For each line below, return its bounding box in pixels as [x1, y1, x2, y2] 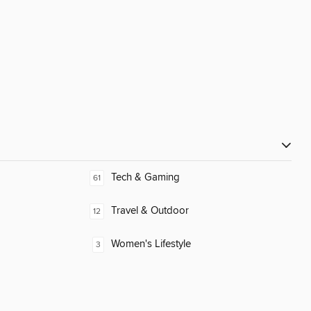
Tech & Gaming [111, 171, 180, 185]
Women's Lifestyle [111, 237, 191, 251]
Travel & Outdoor [111, 204, 189, 218]
